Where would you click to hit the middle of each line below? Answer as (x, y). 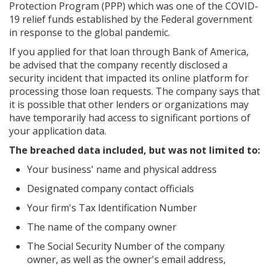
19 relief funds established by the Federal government (131, 19)
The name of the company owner (102, 227)
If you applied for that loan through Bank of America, (129, 52)
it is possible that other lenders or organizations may (129, 104)
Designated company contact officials (110, 189)
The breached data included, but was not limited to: (134, 150)
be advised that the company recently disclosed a (118, 65)
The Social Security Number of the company (126, 246)
